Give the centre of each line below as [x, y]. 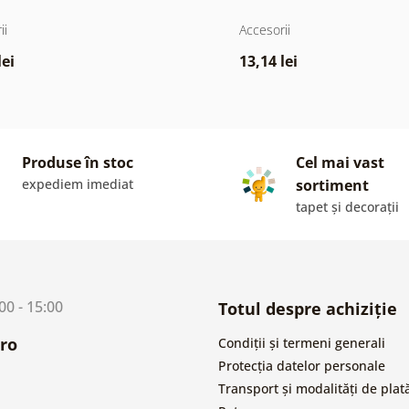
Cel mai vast [340, 162]
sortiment [332, 185]
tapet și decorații [347, 206]
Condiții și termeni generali [302, 342]
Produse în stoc [78, 162]
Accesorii [264, 29]
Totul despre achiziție [308, 308]
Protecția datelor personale [302, 365]
